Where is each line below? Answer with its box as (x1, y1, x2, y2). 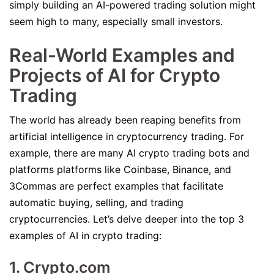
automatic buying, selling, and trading (9, 196, 183, 209)
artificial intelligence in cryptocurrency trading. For (9, 130, 244, 143)
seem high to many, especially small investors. (9, 15, 226, 28)
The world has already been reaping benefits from (9, 114, 241, 126)
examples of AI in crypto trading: (9, 229, 161, 242)
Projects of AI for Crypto (9, 64, 220, 86)
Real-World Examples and (9, 44, 235, 66)
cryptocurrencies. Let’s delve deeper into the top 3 (9, 213, 244, 225)
